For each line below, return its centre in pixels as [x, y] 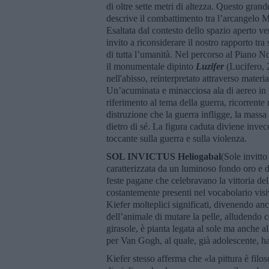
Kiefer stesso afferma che [155, 258]
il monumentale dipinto [151, 66]
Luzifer [211, 66]
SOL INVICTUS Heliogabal [164, 156]
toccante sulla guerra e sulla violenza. [177, 138]
